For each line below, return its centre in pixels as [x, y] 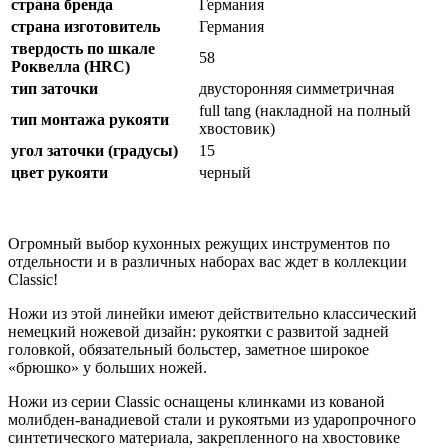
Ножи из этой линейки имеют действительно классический [212, 313]
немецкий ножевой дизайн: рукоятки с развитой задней [198, 331]
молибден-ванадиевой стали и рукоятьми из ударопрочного [212, 419]
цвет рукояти [59, 172]
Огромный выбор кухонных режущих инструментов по [199, 243]
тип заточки [54, 88]
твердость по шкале [83, 48]
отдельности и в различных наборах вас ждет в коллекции [207, 261]
